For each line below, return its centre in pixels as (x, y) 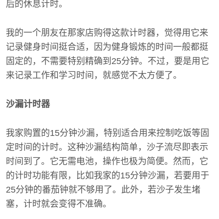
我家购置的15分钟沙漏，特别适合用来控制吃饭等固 (108, 133)
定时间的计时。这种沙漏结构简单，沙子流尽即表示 (107, 147)
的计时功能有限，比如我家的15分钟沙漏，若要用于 (108, 175)
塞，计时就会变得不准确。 (59, 204)
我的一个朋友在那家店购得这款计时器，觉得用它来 (107, 33)
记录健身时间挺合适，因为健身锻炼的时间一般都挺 (107, 47)
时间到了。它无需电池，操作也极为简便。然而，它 (107, 161)
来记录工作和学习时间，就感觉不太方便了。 (94, 75)
